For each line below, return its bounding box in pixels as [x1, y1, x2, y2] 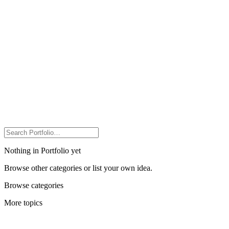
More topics [4, 198, 42, 207]
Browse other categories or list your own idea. [4, 163, 152, 172]
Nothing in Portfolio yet [4, 146, 81, 155]
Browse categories [4, 180, 63, 190]
